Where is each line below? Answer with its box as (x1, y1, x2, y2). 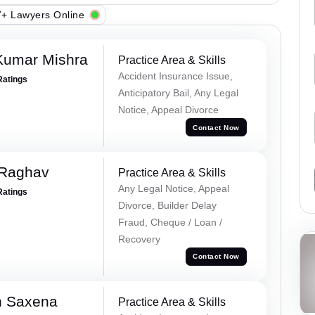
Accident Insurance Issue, (117, 70, 233, 82)
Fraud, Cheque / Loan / (117, 216, 222, 228)
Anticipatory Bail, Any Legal (117, 87, 238, 99)
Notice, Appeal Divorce (117, 104, 219, 116)
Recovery (117, 233, 160, 245)
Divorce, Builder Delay (117, 199, 217, 211)
